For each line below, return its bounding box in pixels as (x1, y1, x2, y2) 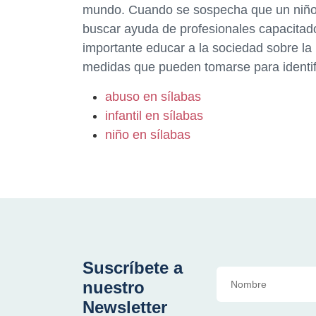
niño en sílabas (105, 128, 190, 142)
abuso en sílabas (105, 90, 201, 104)
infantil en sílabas (105, 109, 203, 123)
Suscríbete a (83, 258, 183, 278)
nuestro (83, 278, 145, 298)
